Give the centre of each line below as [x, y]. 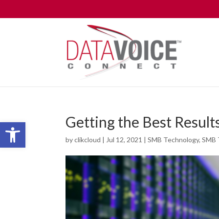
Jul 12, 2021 [124, 140]
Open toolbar [29, 126]
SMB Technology [174, 140]
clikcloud [88, 140]
